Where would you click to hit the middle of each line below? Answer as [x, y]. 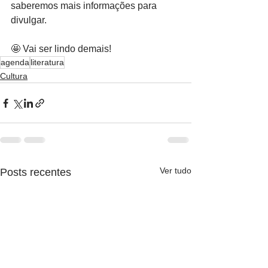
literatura [47, 63]
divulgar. [29, 20]
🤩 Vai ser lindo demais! [61, 49]
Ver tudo [176, 171]
